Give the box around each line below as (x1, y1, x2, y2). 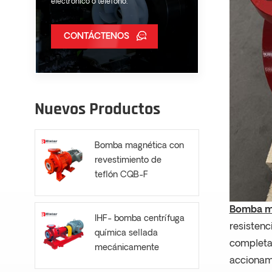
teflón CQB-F (94, 171, 148, 180)
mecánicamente (94, 243, 159, 253)
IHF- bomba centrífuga (94, 214, 185, 224)
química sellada (94, 229, 158, 239)
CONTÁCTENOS (64, 32, 129, 42)
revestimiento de (94, 156, 161, 166)
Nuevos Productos (35, 98, 160, 121)
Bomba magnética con (94, 141, 184, 151)
